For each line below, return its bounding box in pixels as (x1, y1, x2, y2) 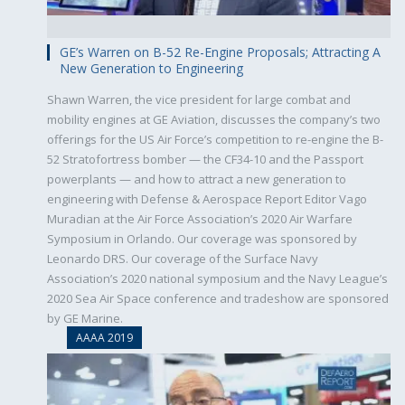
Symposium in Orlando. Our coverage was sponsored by (47, 231, 357, 248)
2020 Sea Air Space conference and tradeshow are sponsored (47, 290, 389, 307)
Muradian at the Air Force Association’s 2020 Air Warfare (47, 211, 353, 228)
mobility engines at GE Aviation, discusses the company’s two (47, 111, 381, 128)
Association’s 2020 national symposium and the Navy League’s (47, 270, 388, 287)
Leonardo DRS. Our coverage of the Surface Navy (47, 250, 318, 268)
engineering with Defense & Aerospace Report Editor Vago (47, 191, 367, 208)
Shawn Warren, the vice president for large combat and (47, 91, 351, 108)
